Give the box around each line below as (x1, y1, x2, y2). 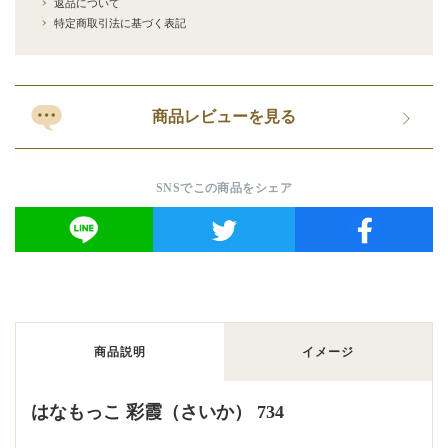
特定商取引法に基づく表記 (54, 16, 186, 29)
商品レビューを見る (152, 107, 296, 125)
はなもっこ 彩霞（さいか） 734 (31, 402, 284, 422)
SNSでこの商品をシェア (155, 181, 293, 195)
